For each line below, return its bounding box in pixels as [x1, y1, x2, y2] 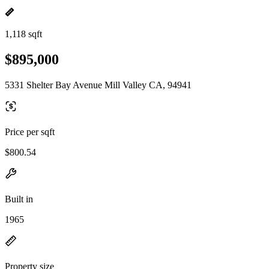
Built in [5, 193, 33, 204]
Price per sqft [5, 126, 55, 137]
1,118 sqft [5, 29, 42, 39]
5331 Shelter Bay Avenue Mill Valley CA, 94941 [5, 79, 192, 90]
